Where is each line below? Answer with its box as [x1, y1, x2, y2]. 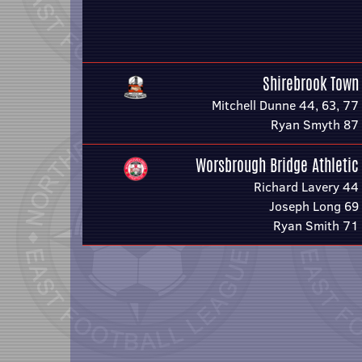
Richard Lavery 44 [254, 178, 359, 196]
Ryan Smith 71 [273, 217, 359, 234]
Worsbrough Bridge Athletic [196, 154, 359, 177]
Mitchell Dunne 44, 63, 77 [212, 96, 359, 114]
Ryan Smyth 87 [271, 116, 359, 133]
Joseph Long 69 [269, 197, 359, 215]
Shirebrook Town [263, 72, 359, 95]
